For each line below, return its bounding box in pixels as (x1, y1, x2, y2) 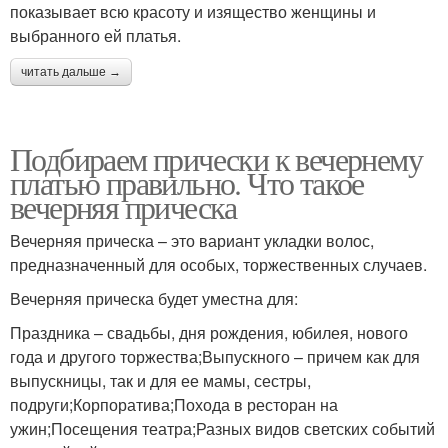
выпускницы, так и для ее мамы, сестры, (10, 368, 311, 392)
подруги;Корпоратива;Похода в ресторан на (10, 392, 338, 416)
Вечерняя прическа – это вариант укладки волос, (10, 228, 374, 252)
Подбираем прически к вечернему (10, 136, 422, 180)
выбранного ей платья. (10, 23, 181, 47)
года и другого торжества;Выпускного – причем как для (10, 344, 420, 368)
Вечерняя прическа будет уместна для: (10, 286, 298, 310)
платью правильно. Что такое (10, 160, 364, 204)
